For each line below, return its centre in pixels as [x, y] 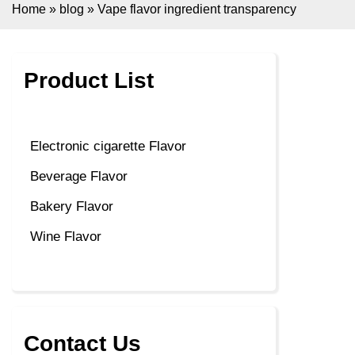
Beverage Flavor [79, 177]
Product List [89, 80]
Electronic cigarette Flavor [108, 147]
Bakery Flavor [72, 207]
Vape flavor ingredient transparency [197, 9]
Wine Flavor [66, 237]
